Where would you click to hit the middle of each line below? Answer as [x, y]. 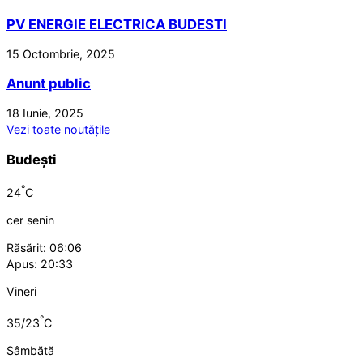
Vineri [21, 292]
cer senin [30, 220]
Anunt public [49, 84]
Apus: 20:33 [40, 263]
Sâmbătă [30, 350]
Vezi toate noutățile [58, 130]
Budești [32, 159]
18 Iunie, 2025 [45, 113]
